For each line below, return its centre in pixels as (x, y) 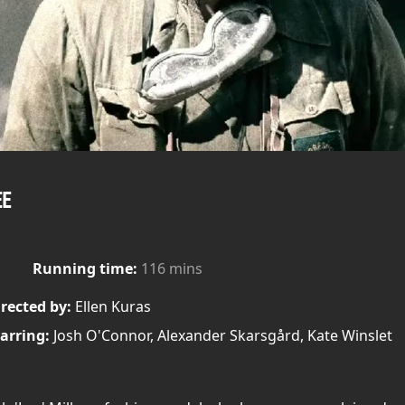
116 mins (172, 269)
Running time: (85, 269)
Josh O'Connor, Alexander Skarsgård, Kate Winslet (221, 335)
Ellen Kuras (111, 306)
